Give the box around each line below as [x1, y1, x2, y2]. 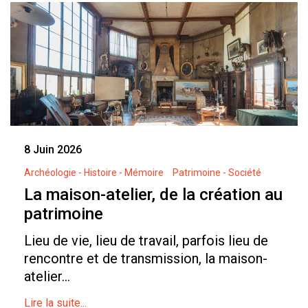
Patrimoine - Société [173, 167, 261, 179]
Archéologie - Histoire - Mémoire [24, 167, 164, 179]
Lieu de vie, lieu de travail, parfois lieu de [24, 232, 268, 250]
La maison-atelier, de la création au [24, 185, 283, 205]
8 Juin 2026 [24, 143, 82, 157]
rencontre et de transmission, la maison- [24, 250, 267, 267]
